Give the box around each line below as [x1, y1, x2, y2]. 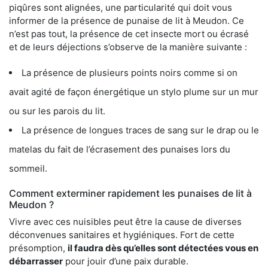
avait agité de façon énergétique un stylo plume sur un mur [9, 86, 258, 98]
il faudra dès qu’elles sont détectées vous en [68, 242, 258, 254]
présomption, [9, 242, 68, 254]
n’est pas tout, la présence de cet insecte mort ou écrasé [9, 28, 249, 40]
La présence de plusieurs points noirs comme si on [22, 67, 237, 79]
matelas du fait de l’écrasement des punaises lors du [9, 144, 230, 156]
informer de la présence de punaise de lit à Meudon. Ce [9, 15, 244, 27]
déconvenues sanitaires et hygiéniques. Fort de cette [9, 229, 234, 241]
